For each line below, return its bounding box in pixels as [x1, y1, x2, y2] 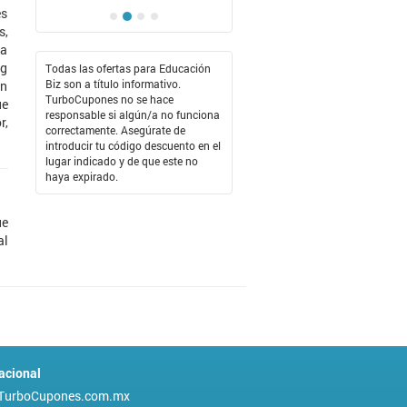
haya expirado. [45, 169, 118, 184]
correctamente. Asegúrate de [45, 123, 185, 138]
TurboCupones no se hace [45, 92, 174, 107]
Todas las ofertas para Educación [45, 61, 211, 76]
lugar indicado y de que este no [45, 154, 198, 169]
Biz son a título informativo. [45, 76, 181, 92]
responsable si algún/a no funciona [45, 107, 220, 123]
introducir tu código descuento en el [45, 138, 221, 154]
